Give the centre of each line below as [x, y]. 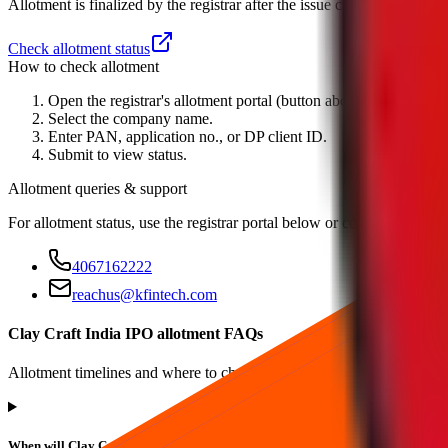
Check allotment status [79, 48]
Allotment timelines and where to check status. [154, 373]
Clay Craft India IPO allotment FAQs [135, 333]
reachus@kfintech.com [144, 294]
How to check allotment [83, 66]
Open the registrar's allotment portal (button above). [210, 100]
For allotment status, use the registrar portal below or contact [199, 222]
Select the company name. [130, 118]
